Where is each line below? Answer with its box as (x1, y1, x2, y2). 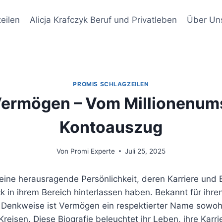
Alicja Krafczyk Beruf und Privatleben (30, 14, 177, 25)
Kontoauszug (59, 117, 163, 137)
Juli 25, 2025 (124, 147, 166, 155)
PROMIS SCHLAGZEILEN (73, 80, 149, 88)
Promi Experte (70, 147, 115, 155)
